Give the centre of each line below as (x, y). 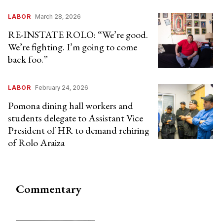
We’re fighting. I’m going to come (73, 47)
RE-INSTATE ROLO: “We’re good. (78, 35)
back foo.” (28, 59)
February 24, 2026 (62, 88)
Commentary (49, 189)
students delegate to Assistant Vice (75, 118)
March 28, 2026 (58, 17)
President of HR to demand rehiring (79, 130)
